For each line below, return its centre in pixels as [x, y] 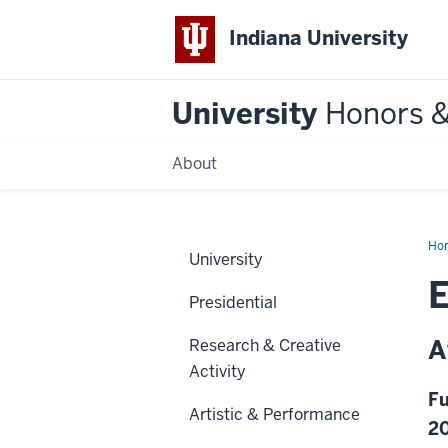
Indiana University [319, 38]
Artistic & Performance [274, 414]
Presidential [233, 302]
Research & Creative [265, 345]
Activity [217, 371]
